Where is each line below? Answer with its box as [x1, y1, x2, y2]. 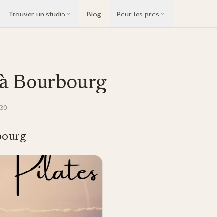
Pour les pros [116, 9, 159, 18]
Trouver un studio [8, 9, 65, 18]
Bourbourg [13, 73, 107, 93]
